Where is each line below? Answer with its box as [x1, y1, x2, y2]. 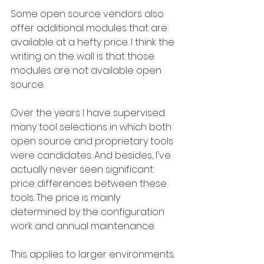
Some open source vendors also [11, 7, 166, 21]
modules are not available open [11, 64, 164, 78]
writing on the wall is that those [11, 49, 157, 64]
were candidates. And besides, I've [11, 148, 173, 163]
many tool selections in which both [11, 120, 174, 134]
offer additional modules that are [11, 21, 170, 35]
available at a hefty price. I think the [11, 35, 177, 49]
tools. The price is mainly [11, 191, 123, 205]
